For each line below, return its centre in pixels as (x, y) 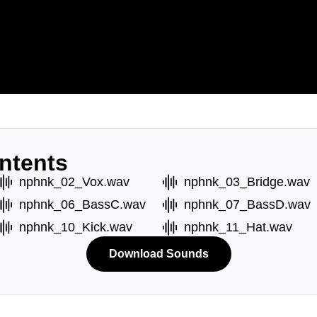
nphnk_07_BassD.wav (247, 204)
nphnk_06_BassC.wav (82, 204)
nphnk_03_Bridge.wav (247, 182)
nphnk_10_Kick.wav (75, 227)
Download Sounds (158, 254)
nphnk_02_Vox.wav (74, 182)
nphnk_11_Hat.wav (238, 227)
